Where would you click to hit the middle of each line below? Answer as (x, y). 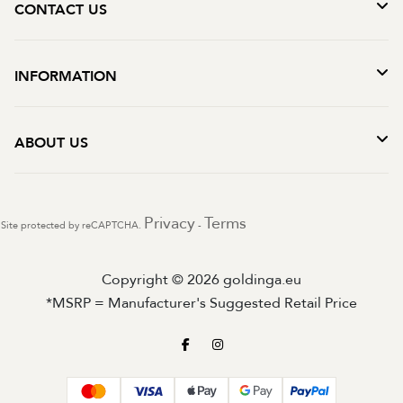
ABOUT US (51, 143)
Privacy (170, 223)
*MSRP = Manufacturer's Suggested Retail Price (201, 303)
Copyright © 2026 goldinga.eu (201, 279)
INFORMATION (66, 77)
